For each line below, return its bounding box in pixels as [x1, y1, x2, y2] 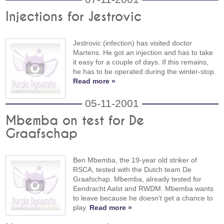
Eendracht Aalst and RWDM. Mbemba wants [73, 184, 214, 193]
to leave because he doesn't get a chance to [73, 194, 213, 202]
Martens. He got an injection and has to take [73, 48, 213, 57]
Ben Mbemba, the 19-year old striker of [73, 156, 197, 164]
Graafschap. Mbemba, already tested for [73, 175, 202, 183]
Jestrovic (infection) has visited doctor [73, 39, 192, 47]
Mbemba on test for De [5, 114, 144, 128]
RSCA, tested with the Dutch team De [73, 165, 192, 174]
